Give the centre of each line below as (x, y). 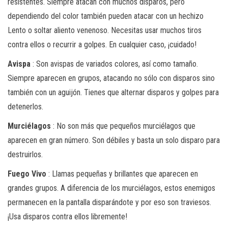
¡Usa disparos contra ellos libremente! (67, 216)
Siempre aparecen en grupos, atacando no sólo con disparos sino (111, 78)
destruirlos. (25, 154)
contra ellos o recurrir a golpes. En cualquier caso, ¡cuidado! (102, 44)
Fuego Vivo (27, 174)
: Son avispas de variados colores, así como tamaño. (114, 64)
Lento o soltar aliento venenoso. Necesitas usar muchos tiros (105, 30)
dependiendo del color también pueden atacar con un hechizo (106, 16)
